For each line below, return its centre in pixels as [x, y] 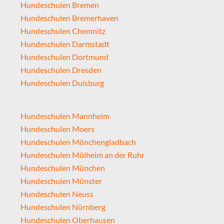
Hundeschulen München [62, 168]
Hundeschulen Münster [61, 181]
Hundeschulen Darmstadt [65, 44]
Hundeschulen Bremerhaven [69, 18]
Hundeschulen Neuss [57, 194]
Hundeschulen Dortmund [64, 57]
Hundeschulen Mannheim [65, 116]
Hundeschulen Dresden [61, 70]
